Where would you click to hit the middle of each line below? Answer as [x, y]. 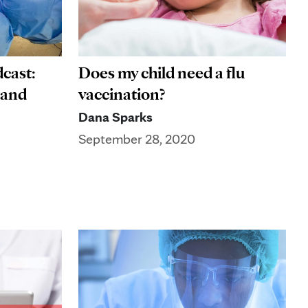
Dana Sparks [115, 117]
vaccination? [122, 94]
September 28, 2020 [137, 139]
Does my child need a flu [162, 73]
